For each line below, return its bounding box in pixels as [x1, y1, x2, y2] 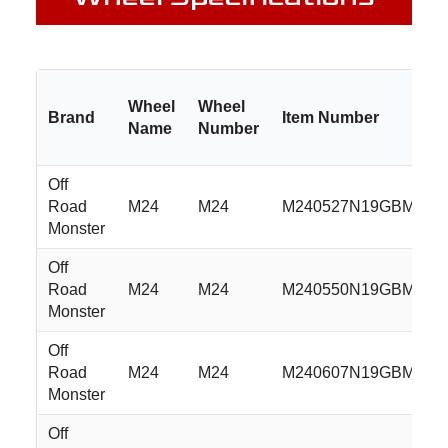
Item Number [282, 109, 380, 127]
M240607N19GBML [282, 364, 425, 382]
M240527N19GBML [282, 198, 425, 216]
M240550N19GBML [282, 281, 425, 299]
